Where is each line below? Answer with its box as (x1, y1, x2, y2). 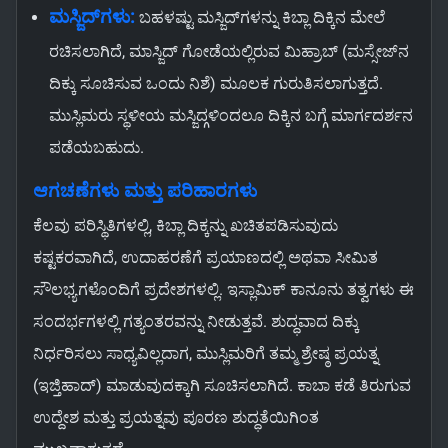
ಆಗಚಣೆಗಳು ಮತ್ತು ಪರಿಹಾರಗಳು (33, 180, 257, 203)
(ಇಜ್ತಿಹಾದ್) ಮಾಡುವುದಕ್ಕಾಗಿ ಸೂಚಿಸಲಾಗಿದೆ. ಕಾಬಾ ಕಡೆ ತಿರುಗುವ (33, 376, 411, 396)
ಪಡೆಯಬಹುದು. (49, 138, 144, 158)
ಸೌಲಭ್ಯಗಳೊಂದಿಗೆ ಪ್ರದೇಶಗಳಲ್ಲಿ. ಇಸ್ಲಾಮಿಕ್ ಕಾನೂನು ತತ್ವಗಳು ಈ (33, 280, 414, 300)
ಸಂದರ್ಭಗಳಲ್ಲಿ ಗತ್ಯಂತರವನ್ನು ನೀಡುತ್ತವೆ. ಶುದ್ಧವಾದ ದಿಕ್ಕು (33, 312, 359, 332)
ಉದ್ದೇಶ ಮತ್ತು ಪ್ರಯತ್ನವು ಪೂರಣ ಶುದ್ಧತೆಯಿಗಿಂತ (33, 408, 319, 428)
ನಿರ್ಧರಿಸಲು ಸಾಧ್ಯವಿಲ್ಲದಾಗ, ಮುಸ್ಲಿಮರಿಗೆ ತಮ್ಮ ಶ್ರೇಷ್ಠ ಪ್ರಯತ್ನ (33, 344, 378, 364)
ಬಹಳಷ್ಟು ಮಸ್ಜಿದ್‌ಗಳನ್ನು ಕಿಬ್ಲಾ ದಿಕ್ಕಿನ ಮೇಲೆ (135, 8, 385, 28)
